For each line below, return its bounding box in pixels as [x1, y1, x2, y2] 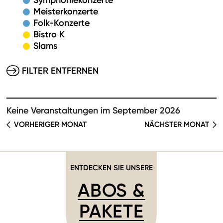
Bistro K [33, 29, 65, 40]
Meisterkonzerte [33, 6, 98, 17]
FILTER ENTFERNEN [22, 65, 99, 76]
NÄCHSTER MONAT [144, 119, 209, 129]
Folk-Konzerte [33, 17, 90, 28]
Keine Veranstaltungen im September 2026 [6, 105, 180, 116]
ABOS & [78, 179, 145, 202]
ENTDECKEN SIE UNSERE [70, 163, 153, 172]
